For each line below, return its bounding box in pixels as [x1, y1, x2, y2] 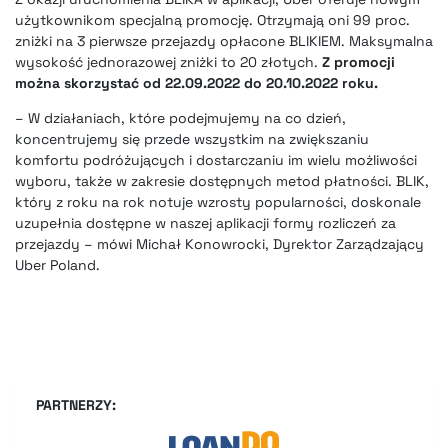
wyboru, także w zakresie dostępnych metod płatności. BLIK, [15, 172, 429, 191]
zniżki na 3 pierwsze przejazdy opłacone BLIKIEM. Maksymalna [15, 32, 433, 51]
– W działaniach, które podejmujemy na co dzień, [15, 109, 346, 128]
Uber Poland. [15, 256, 100, 275]
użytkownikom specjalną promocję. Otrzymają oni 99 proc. [15, 11, 410, 30]
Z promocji [322, 53, 395, 72]
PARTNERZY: [36, 396, 116, 415]
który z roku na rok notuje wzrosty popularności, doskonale [15, 193, 421, 212]
